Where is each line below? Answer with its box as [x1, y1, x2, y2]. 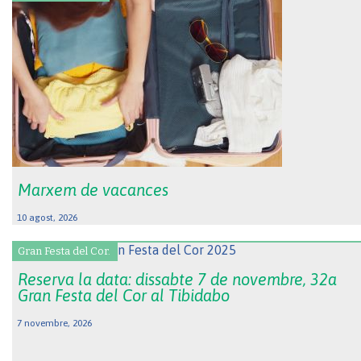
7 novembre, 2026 [17, 317, 92, 330]
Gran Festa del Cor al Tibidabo [18, 286, 230, 305]
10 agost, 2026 [17, 211, 77, 223]
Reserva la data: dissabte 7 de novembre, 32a [18, 270, 337, 289]
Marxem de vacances [18, 180, 168, 199]
